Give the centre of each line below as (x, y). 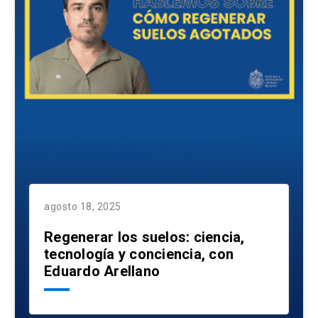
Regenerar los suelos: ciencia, (144, 237)
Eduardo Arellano (102, 272)
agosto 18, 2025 (83, 207)
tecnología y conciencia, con (139, 254)
